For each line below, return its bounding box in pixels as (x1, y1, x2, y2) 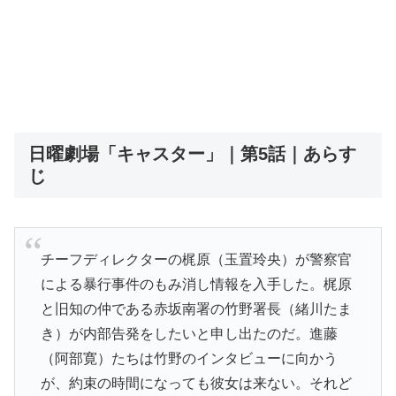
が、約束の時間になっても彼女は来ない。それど (40, 375, 352, 391)
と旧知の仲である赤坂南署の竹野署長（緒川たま (40, 301, 352, 316)
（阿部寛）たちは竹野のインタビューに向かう (40, 350, 338, 366)
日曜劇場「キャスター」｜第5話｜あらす (28, 144, 356, 164)
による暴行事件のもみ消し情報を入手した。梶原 (40, 276, 352, 292)
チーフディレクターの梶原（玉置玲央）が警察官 (40, 251, 352, 267)
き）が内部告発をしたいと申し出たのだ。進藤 (40, 325, 338, 341)
